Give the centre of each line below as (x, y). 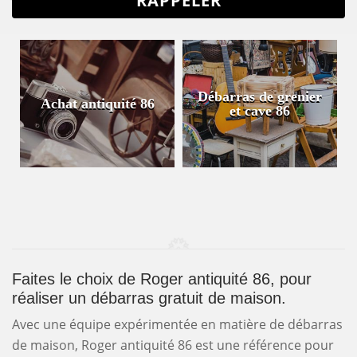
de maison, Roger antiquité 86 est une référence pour (173, 345)
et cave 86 (260, 110)
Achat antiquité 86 (97, 103)
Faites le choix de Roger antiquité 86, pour (162, 279)
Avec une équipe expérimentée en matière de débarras (177, 324)
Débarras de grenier (260, 96)
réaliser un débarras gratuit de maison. (149, 298)
